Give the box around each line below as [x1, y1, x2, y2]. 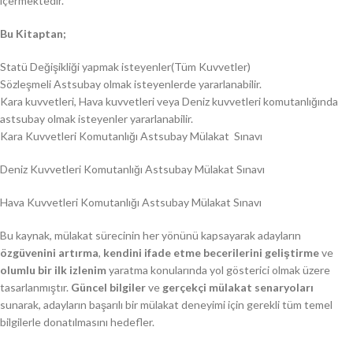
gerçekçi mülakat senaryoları [162, 280, 314, 294]
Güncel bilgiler [71, 280, 146, 294]
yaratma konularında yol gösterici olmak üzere [106, 262, 330, 277]
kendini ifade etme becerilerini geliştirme [103, 245, 319, 259]
